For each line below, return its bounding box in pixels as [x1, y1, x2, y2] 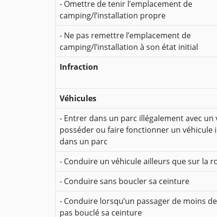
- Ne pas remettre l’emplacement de [60, 30, 191, 41]
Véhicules [60, 93, 96, 104]
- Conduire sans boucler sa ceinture [60, 176, 189, 187]
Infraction [60, 62, 98, 73]
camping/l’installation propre [60, 10, 166, 21]
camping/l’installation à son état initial [60, 42, 198, 53]
